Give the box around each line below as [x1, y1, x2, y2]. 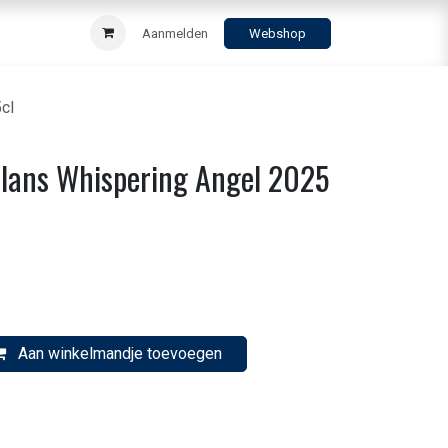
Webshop [249, 25, 306, 41]
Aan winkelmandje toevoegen [14, 344, 222, 363]
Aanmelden [142, 25, 208, 41]
